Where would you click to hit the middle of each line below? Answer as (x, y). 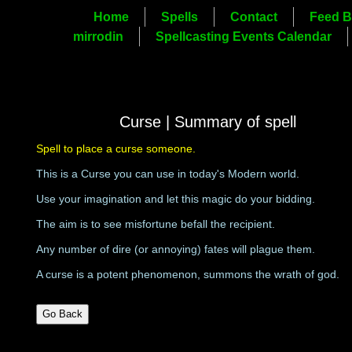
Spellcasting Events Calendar (244, 37)
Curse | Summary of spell (207, 121)
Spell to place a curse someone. (116, 148)
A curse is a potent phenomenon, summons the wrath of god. (188, 274)
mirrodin (99, 37)
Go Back (63, 314)
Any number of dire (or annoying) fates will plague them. (176, 249)
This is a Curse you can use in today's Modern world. (168, 173)
